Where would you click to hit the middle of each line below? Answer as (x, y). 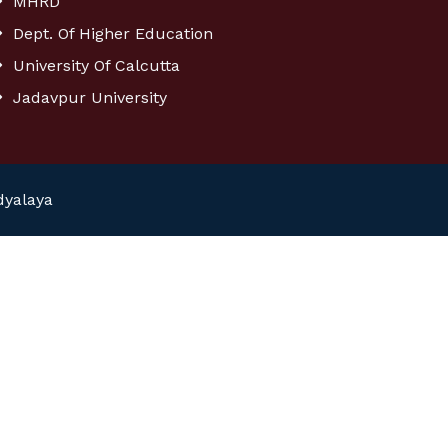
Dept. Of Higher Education (112, 33)
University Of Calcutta (96, 65)
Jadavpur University (89, 97)
